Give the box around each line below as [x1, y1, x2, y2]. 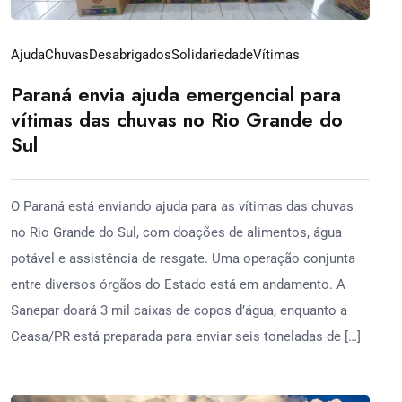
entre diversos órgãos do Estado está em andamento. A [11, 275, 345, 293]
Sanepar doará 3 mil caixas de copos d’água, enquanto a [11, 301, 347, 319]
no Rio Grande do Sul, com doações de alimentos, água [11, 223, 342, 240]
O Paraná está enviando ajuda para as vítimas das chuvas [11, 197, 354, 214]
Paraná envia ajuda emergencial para [11, 79, 341, 109]
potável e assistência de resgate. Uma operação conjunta [11, 249, 355, 267]
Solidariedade [171, 46, 253, 63]
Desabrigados [89, 46, 171, 63]
